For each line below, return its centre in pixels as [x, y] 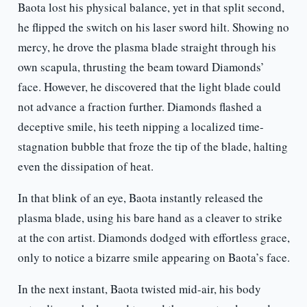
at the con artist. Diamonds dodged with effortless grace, [153, 238]
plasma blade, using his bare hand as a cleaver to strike [150, 218]
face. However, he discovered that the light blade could [149, 87]
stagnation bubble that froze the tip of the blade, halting [152, 147]
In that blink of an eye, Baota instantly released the [140, 198]
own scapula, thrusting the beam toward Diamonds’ [141, 67]
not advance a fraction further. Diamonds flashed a [139, 107]
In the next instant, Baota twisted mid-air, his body [139, 289]
